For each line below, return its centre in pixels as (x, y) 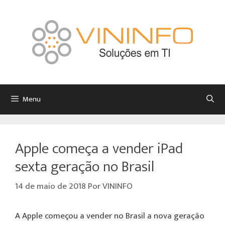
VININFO (118, 186)
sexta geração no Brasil (85, 167)
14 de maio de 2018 (50, 186)
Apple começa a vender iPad (99, 149)
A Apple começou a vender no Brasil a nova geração (110, 216)
